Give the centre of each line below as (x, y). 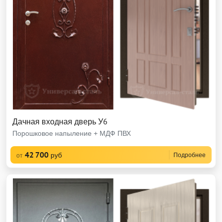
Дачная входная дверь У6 (60, 121)
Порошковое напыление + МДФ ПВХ (72, 133)
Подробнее (190, 155)
